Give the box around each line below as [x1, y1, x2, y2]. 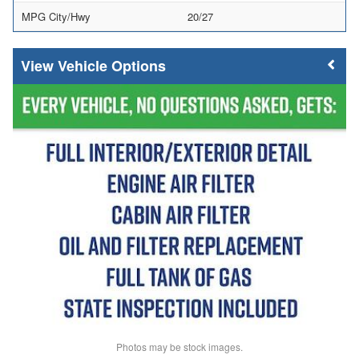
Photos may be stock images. [116, 340, 243, 354]
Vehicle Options [58, 55, 166, 77]
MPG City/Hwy [22, 9, 91, 25]
